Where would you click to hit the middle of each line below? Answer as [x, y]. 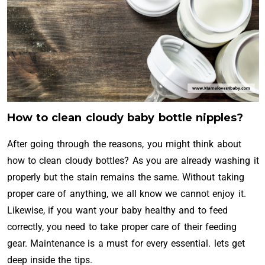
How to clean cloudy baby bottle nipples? [125, 118]
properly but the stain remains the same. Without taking [125, 177]
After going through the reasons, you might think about [124, 144]
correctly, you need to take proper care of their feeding [122, 227]
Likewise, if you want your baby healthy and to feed [117, 210]
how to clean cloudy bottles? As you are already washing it [133, 161]
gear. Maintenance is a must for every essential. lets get [126, 243]
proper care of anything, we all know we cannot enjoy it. [126, 194]
